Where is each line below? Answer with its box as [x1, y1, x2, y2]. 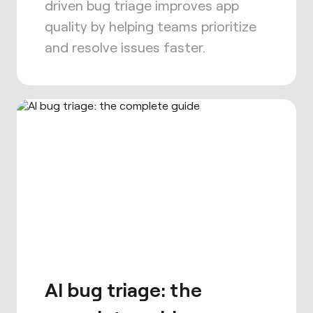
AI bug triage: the [45, 277, 202, 301]
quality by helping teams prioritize [45, 17, 256, 34]
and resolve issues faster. [45, 38, 205, 55]
